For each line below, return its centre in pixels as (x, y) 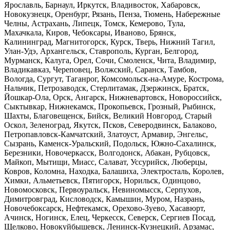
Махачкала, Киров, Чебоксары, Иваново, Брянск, (90, 32)
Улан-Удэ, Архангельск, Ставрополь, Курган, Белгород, (101, 51)
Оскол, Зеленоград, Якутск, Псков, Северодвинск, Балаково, (110, 125)
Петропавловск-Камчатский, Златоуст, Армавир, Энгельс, (106, 134)
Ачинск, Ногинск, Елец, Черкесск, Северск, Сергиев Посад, (110, 217)
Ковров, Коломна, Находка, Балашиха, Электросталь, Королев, (114, 171)
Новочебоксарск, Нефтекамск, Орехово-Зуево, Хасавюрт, (105, 208)
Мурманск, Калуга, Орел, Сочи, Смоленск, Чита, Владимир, (110, 60)
